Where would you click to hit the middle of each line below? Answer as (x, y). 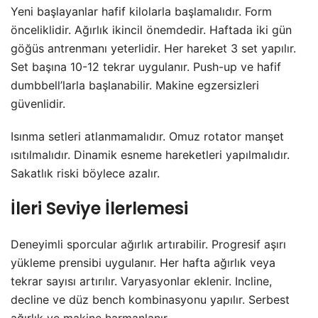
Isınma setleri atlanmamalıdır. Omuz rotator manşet (147, 137)
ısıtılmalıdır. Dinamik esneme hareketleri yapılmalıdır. (150, 155)
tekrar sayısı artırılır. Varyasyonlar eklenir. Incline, (141, 281)
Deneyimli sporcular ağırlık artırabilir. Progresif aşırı (148, 245)
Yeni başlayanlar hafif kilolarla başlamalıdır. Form (141, 12)
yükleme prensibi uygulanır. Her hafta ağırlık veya (143, 263)
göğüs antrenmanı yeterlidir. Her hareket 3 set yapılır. (153, 49)
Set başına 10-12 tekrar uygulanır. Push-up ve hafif (146, 67)
